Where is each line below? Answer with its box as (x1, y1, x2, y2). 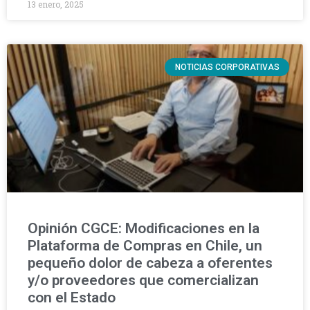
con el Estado (28, 289, 116, 306)
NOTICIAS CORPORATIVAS (174, 62, 280, 73)
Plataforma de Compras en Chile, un (28, 237, 262, 254)
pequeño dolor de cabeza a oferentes (28, 255, 273, 271)
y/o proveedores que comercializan (28, 272, 259, 289)
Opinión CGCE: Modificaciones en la (28, 220, 259, 237)
